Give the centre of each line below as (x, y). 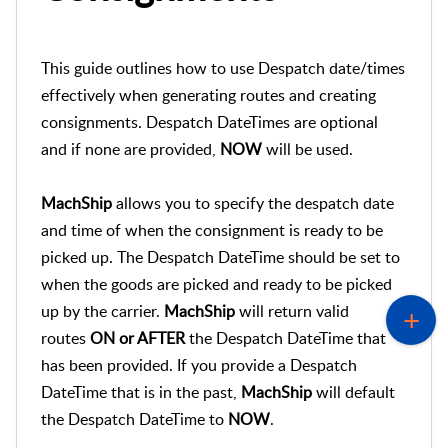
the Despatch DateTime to (134, 418)
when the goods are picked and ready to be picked (216, 283)
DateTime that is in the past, (141, 391)
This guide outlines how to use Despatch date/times (223, 67)
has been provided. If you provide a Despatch (199, 364)
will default (353, 391)
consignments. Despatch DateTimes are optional (209, 121)
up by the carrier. (102, 310)
